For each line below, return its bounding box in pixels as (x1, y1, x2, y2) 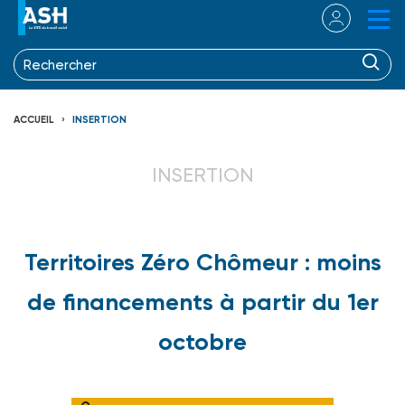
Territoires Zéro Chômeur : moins (24, 247, 381, 277)
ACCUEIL (14, 113, 54, 126)
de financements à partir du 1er (26, 287, 379, 316)
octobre (158, 326, 247, 356)
